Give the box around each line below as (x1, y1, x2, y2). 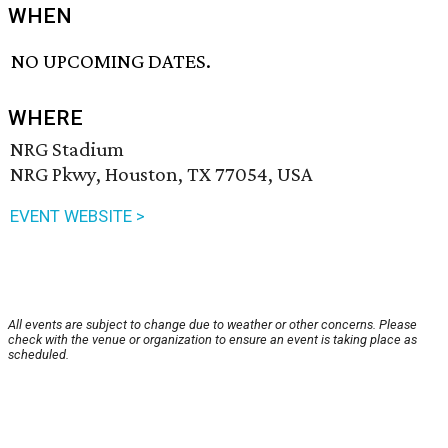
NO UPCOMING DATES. (11, 49, 212, 74)
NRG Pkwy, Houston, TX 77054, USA (10, 162, 313, 187)
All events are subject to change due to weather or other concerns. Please (8, 317, 417, 333)
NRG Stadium (10, 137, 124, 162)
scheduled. (8, 347, 69, 363)
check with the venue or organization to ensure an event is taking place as (8, 332, 417, 348)
